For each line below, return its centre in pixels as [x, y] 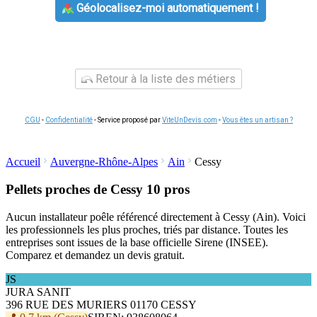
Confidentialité [69, 120]
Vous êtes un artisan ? [258, 120]
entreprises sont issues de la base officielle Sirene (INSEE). [137, 242]
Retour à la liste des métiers [164, 79]
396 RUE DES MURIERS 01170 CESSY [101, 304]
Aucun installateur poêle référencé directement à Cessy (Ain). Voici [156, 217]
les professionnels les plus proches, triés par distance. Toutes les [147, 229]
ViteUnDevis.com [190, 120]
